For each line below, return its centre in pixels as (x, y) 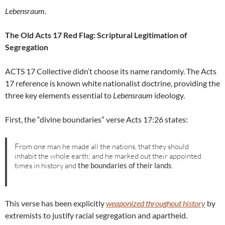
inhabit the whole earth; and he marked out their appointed (108, 156)
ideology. (169, 95)
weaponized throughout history (156, 203)
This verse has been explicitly (55, 203)
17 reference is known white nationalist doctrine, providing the (113, 83)
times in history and (46, 165)
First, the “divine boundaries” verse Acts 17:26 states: (96, 120)
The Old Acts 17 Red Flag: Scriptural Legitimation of (96, 35)
